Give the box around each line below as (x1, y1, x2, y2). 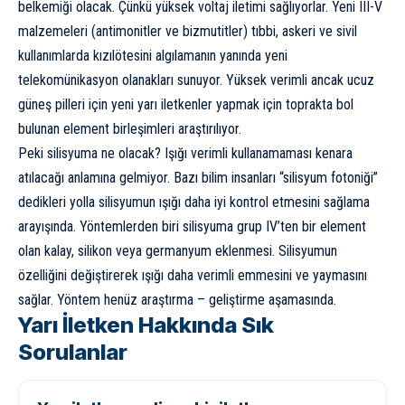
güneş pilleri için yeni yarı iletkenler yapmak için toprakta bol (18, 95, 353, 113)
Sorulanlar (18, 338, 127, 365)
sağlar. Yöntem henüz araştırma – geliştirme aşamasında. (18, 290, 336, 308)
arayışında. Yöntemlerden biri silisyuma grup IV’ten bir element (18, 217, 366, 235)
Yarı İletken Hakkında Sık (18, 311, 274, 338)
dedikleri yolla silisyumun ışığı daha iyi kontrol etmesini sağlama (18, 193, 370, 211)
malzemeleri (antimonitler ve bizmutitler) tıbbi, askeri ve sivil (18, 22, 357, 40)
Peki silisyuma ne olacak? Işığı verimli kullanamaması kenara (18, 144, 353, 162)
